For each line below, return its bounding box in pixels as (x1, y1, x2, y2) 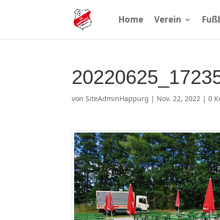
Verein (154, 14, 181, 25)
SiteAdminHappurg (85, 94, 149, 103)
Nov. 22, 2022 (157, 94, 201, 103)
